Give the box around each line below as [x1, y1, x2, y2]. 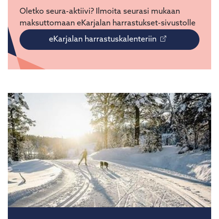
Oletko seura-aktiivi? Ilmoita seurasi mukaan [20, 8, 180, 16]
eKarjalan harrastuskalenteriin [49, 36, 156, 44]
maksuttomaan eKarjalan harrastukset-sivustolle [20, 20, 196, 27]
